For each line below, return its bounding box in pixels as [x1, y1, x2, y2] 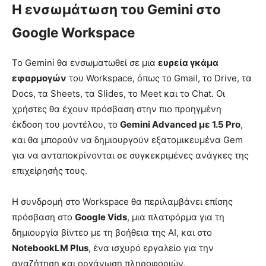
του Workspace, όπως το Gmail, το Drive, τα [66, 72, 252, 84]
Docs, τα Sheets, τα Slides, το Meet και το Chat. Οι [12, 87, 225, 99]
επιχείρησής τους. [12, 164, 87, 176]
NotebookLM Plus [12, 242, 88, 254]
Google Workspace [12, 24, 135, 40]
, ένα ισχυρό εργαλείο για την [88, 242, 214, 254]
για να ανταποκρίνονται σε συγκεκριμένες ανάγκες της [12, 149, 249, 161]
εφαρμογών [12, 72, 66, 84]
